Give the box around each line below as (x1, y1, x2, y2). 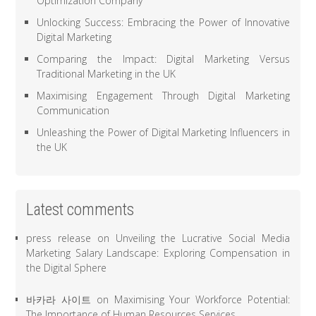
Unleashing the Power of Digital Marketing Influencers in (37, 126, 290, 140)
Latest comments (26, 200, 135, 220)
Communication (37, 104, 110, 118)
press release (26, 231, 92, 245)
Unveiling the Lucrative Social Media (115, 231, 290, 245)
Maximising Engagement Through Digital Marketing (37, 89, 290, 103)
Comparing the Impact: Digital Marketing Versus (37, 52, 290, 66)
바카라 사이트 (26, 293, 92, 307)
